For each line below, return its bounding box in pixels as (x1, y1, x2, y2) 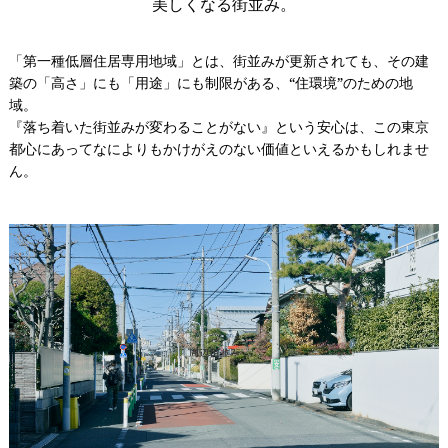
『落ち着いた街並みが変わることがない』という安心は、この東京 (8, 116, 429, 136)
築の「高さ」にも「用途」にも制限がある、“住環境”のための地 (8, 72, 413, 92)
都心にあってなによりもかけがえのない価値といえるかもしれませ (8, 138, 429, 158)
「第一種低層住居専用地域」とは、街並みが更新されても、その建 (8, 50, 429, 70)
